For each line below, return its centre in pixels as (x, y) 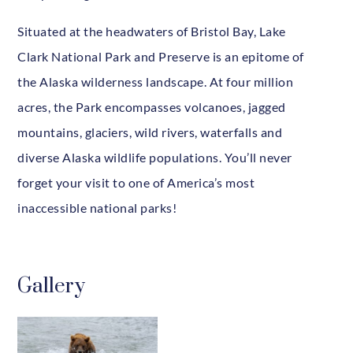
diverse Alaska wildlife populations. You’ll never (155, 157)
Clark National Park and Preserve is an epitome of (161, 56)
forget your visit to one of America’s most (136, 182)
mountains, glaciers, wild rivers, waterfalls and (150, 132)
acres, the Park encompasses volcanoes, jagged (152, 106)
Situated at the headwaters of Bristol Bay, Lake (152, 31)
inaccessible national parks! (97, 207)
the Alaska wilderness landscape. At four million (156, 81)
